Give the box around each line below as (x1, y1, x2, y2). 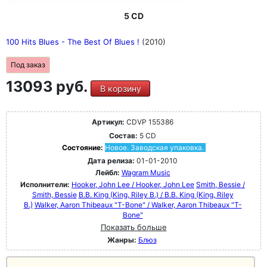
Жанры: (107, 235, 136, 244)
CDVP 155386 (125, 117, 173, 126)
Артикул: (92, 117, 125, 126)
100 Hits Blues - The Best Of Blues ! (6, 37, 142, 46)
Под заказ (11, 60, 45, 69)
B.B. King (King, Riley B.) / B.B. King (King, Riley (78, 190, 234, 199)
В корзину (100, 83, 141, 94)
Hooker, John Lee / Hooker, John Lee (72, 180, 194, 189)
